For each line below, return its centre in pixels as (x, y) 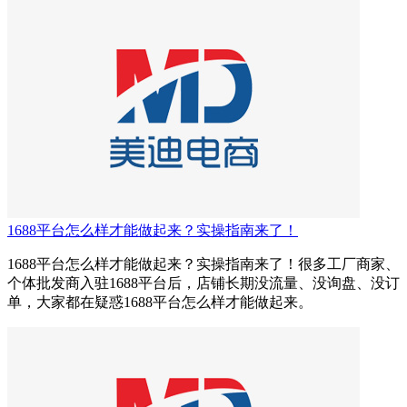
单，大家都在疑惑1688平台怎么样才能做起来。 (160, 303)
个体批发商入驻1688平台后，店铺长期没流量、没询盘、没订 (203, 283)
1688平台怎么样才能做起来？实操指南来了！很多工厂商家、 (203, 264)
